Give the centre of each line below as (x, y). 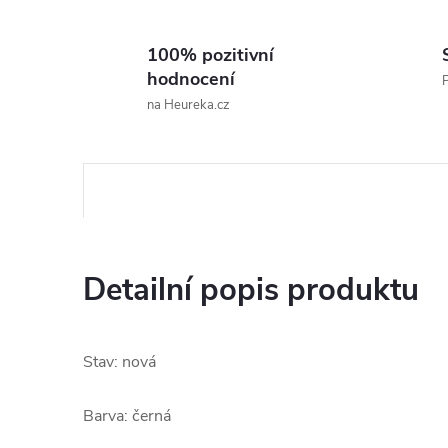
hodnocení (191, 79)
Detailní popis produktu (251, 290)
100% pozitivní (210, 55)
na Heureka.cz (188, 105)
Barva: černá (127, 416)
